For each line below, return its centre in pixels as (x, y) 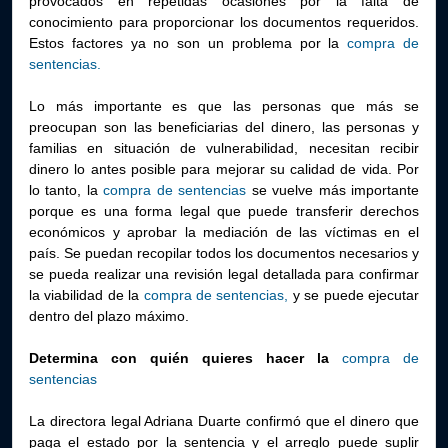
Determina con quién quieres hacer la (185, 358)
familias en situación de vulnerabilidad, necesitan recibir (224, 148)
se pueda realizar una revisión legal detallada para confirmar (224, 274)
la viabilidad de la (86, 295)
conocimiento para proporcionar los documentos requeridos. (224, 22)
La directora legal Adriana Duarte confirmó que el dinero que (224, 421)
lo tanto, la (66, 190)
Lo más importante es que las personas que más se (224, 106)
